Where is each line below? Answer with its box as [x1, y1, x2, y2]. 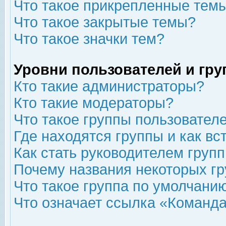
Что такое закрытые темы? [14, 14, 196, 30]
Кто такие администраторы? [14, 78, 204, 94]
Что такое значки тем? [14, 31, 164, 47]
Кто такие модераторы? [14, 95, 174, 111]
